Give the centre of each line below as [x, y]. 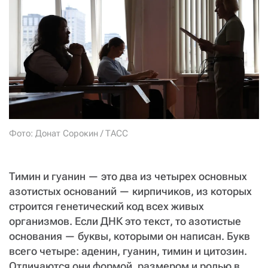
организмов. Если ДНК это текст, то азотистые [125, 221]
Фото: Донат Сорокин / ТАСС [68, 133]
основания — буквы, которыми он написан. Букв [130, 236]
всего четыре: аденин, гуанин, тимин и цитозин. [128, 251]
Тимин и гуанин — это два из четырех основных [128, 176]
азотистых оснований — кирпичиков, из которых [130, 191]
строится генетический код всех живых [106, 206]
